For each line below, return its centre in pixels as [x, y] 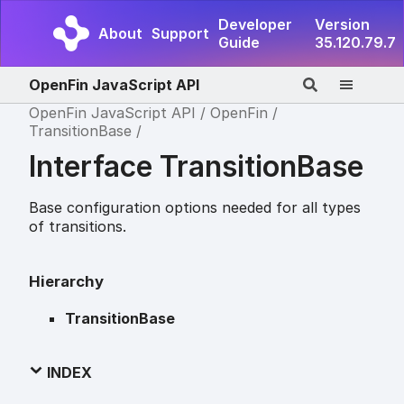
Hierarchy [66, 281]
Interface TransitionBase [196, 166]
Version [342, 24]
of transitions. [78, 226]
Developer [255, 24]
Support [180, 33]
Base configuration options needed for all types [195, 207]
